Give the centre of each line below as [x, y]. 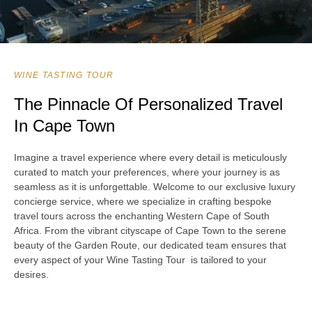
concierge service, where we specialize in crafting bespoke [143, 201]
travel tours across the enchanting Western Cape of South [142, 216]
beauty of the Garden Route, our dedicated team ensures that [150, 245]
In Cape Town [64, 125]
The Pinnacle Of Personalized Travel [148, 104]
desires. [31, 274]
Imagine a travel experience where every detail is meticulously [150, 157]
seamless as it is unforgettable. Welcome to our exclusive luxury [155, 186]
